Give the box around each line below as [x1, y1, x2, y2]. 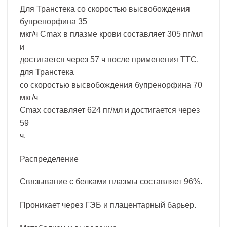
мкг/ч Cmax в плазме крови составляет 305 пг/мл [20, 29, 203, 39]
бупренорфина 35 [20, 17, 87, 26]
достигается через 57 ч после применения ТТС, [20, 55, 199, 64]
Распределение [20, 154, 79, 163]
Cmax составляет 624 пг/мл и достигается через [20, 105, 200, 115]
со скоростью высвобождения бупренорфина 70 [20, 80, 202, 89]
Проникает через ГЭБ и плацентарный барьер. [20, 201, 196, 210]
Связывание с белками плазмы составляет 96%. [20, 177, 202, 186]
